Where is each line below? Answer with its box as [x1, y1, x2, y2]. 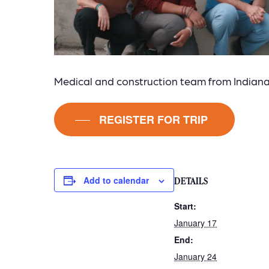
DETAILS [174, 175, 208, 187]
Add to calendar [83, 174, 149, 186]
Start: [174, 199, 196, 212]
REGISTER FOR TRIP [99, 112, 208, 128]
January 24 [174, 250, 217, 262]
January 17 [174, 216, 217, 229]
